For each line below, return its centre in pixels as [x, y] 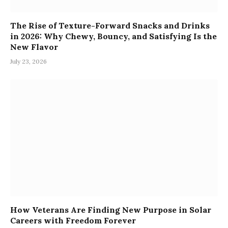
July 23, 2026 [28, 62]
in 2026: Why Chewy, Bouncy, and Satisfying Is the [113, 36]
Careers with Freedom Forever [73, 220]
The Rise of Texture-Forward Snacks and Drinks [110, 26]
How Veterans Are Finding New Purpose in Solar [111, 209]
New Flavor [34, 47]
